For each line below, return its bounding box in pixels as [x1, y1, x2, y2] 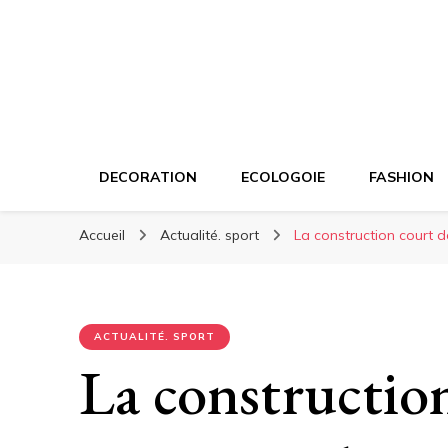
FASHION [369, 168, 434, 186]
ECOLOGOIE [241, 168, 325, 186]
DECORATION [99, 168, 197, 186]
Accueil [79, 226, 125, 244]
